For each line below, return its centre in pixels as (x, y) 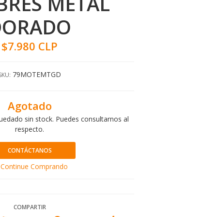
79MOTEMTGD (37, 75)
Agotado (30, 106)
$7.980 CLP (30, 46)
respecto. (30, 129)
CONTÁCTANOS (30, 151)
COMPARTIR (30, 207)
